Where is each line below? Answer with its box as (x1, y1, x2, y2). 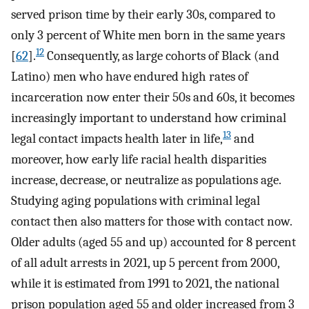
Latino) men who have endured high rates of (11, 69, 248, 85)
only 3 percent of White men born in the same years (11, 28, 285, 43)
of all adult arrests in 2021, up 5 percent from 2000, (11, 255, 279, 271)
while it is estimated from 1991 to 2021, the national (11, 276, 279, 292)
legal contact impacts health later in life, (11, 131, 223, 147)
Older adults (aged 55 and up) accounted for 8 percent (11, 235, 296, 250)
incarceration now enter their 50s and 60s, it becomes (11, 90, 295, 106)
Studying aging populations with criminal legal (11, 193, 260, 209)
